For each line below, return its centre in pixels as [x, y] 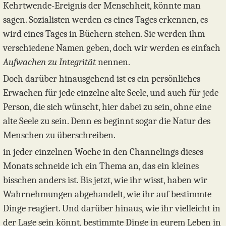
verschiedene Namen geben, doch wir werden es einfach [112, 48]
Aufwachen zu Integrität [49, 62]
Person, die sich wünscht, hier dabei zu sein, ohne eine [107, 107]
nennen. [113, 62]
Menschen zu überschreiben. [59, 135]
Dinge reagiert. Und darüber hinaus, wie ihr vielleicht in [112, 209]
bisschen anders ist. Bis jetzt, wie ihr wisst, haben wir [105, 180]
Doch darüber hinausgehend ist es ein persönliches [102, 79]
